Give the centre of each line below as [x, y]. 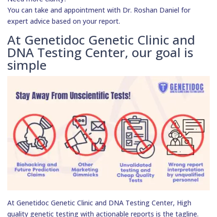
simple [27, 65]
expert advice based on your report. [64, 21]
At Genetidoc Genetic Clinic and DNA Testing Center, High [99, 202]
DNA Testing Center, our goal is [100, 53]
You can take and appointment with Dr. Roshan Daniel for [99, 10]
